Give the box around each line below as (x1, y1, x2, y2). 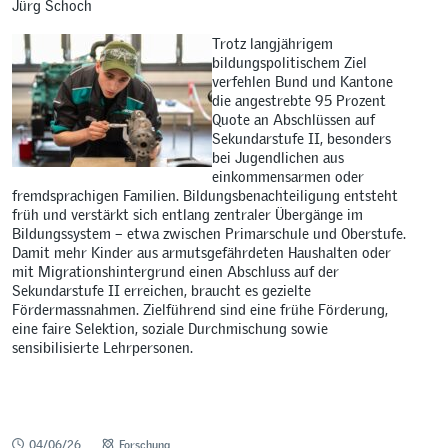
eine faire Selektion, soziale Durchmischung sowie (12, 318, 329, 338)
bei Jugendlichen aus (212, 147, 345, 167)
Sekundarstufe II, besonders (212, 128, 392, 148)
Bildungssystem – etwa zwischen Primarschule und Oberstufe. (12, 223, 407, 243)
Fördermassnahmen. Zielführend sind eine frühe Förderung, (12, 299, 389, 319)
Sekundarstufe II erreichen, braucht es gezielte (12, 280, 312, 300)
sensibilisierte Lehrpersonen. (12, 337, 194, 357)
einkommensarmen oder (212, 166, 365, 186)
